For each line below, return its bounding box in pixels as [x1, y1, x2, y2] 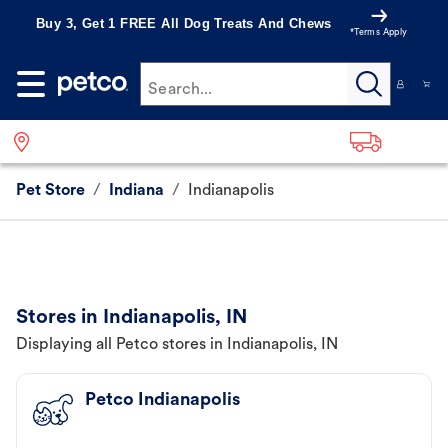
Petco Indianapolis [85, 391, 240, 411]
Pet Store [16, 183, 85, 200]
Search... [148, 82, 213, 98]
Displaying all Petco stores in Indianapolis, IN [16, 337, 338, 354]
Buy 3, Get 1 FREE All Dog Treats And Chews [36, 16, 332, 31]
